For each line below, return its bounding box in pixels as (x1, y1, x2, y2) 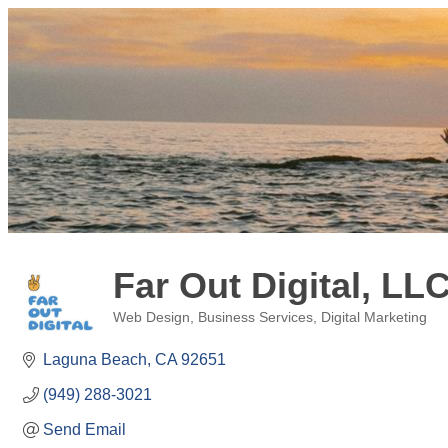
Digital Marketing (321, 310, 427, 325)
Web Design (113, 310, 190, 325)
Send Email (43, 421, 126, 438)
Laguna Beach (43, 351, 147, 368)
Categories (112, 324, 178, 339)
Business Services (198, 310, 313, 325)
